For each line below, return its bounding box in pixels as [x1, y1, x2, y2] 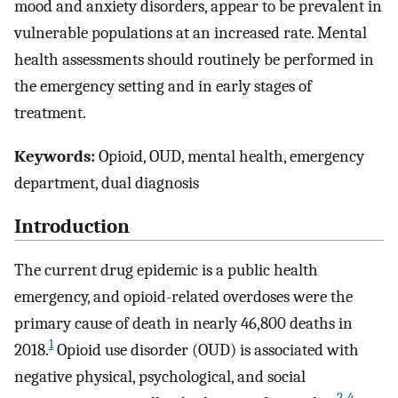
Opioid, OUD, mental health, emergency [95, 147, 364, 167]
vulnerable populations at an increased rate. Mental [14, 23, 367, 44]
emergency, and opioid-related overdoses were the [14, 286, 353, 306]
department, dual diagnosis [14, 173, 199, 194]
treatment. [14, 103, 86, 123]
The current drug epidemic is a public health [14, 259, 318, 280]
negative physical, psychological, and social [14, 366, 306, 386]
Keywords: [14, 147, 95, 167]
